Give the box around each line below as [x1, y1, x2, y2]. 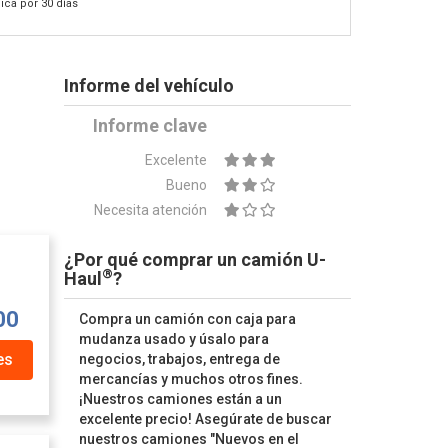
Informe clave [93, 115, 208, 136]
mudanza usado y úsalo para [78, 331, 269, 347]
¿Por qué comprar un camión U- [63, 249, 326, 270]
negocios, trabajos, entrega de [78, 351, 280, 367]
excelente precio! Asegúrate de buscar [78, 411, 332, 427]
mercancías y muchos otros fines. [78, 371, 303, 387]
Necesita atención [94, 202, 208, 218]
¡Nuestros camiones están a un [78, 391, 282, 407]
